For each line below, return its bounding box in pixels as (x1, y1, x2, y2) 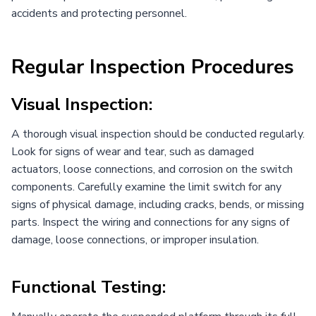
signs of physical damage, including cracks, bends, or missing (11, 196, 304, 212)
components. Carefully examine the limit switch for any (11, 178, 281, 195)
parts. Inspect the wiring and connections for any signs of (11, 214, 289, 230)
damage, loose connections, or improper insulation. (11, 231, 259, 248)
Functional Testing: (11, 275, 166, 298)
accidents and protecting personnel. (11, 5, 187, 21)
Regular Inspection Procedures (11, 53, 294, 80)
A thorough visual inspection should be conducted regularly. (11, 126, 305, 142)
